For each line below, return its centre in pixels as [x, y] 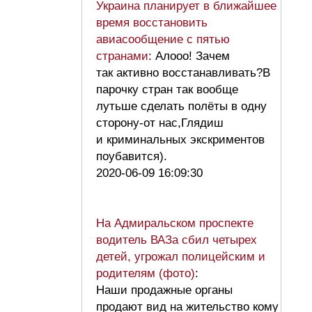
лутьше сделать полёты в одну [181, 107]
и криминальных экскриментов [180, 140]
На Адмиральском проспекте [175, 224]
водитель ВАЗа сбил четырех [177, 240]
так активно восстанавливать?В [183, 73]
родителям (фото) [146, 274]
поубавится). [135, 157]
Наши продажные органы [164, 290]
